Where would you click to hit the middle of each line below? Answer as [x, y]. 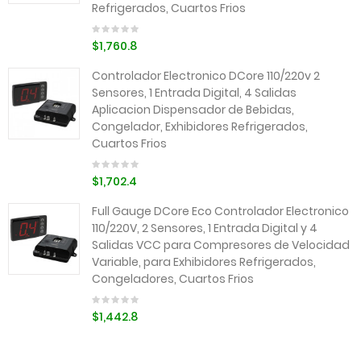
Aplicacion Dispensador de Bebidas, [193, 110]
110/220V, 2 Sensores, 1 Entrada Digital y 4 [205, 228]
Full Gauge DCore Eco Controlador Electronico [220, 211]
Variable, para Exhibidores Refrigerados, [204, 262]
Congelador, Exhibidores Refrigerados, [200, 127]
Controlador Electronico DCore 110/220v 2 [206, 76]
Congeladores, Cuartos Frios [173, 279]
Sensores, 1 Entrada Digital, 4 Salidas [194, 93]
